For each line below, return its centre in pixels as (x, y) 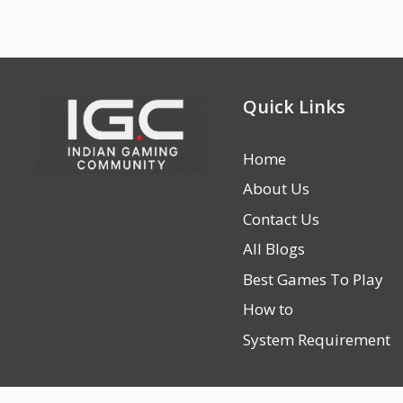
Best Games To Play (313, 279)
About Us (277, 188)
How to (269, 309)
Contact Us (282, 219)
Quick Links (295, 106)
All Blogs (274, 249)
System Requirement (317, 339)
